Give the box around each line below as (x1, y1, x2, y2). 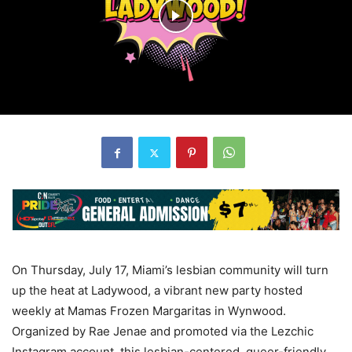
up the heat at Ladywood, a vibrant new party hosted (12, 282, 302, 298)
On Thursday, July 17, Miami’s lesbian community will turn (12, 262, 328, 277)
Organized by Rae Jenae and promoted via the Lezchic (12, 323, 313, 339)
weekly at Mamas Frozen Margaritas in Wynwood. (12, 302, 286, 318)
